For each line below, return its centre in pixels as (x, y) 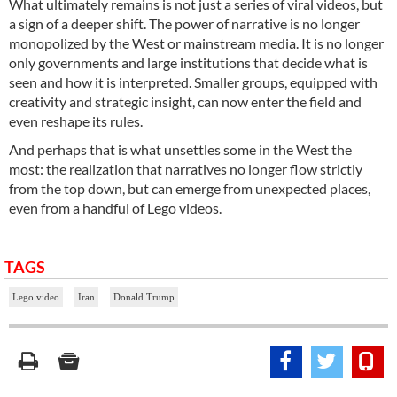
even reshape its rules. (76, 121)
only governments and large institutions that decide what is (188, 62)
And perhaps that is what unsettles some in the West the (180, 149)
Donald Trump (144, 296)
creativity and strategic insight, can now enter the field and (185, 101)
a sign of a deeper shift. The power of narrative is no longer (184, 23)
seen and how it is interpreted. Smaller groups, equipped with (193, 82)
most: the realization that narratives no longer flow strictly (186, 168)
